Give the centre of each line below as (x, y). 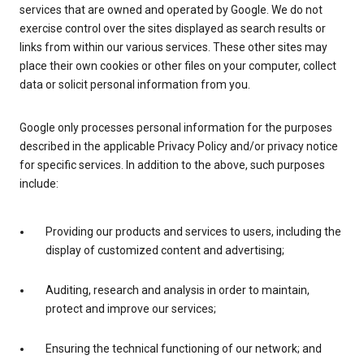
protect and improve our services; (131, 309)
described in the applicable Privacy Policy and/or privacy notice (179, 147)
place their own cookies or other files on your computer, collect (178, 66)
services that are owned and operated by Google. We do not (171, 10)
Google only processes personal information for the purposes (176, 128)
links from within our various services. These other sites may (173, 48)
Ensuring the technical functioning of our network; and (184, 349)
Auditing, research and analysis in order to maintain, (178, 290)
